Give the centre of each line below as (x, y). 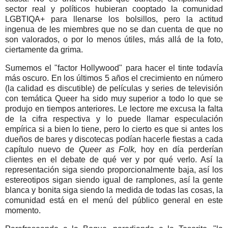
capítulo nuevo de (42, 149)
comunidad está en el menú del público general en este (114, 200)
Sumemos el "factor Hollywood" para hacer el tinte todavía (114, 68)
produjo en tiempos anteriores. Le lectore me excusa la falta (114, 108)
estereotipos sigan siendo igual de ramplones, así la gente (114, 180)
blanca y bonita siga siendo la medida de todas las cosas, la (114, 190)
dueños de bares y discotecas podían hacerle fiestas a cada (114, 139)
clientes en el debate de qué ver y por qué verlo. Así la (114, 159)
